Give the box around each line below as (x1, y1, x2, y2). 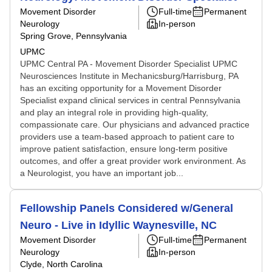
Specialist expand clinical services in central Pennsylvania (20, 95, 240, 105)
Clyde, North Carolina (20, 259, 103, 269)
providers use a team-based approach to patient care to (20, 132, 234, 141)
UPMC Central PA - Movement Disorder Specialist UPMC (20, 59, 237, 69)
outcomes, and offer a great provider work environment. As (20, 156, 246, 166)
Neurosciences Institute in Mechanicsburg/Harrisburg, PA (20, 71, 238, 81)
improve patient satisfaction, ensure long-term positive (20, 144, 228, 154)
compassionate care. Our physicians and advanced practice (20, 120, 250, 129)
